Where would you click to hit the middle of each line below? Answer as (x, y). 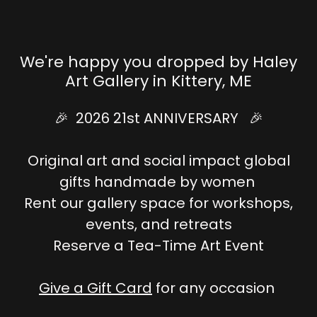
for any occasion (215, 288)
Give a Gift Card (96, 288)
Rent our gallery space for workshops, (158, 203)
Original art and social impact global (158, 161)
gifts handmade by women (158, 182)
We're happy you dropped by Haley (158, 62)
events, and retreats (158, 225)
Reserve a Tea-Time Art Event (158, 246)
